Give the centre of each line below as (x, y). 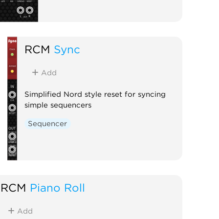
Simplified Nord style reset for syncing (95, 94)
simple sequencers (58, 105)
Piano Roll (57, 187)
